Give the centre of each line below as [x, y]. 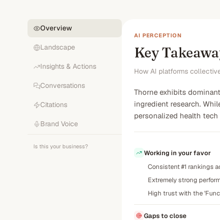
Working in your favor [177, 153]
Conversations [63, 85]
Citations [54, 105]
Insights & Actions [68, 66]
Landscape [58, 47]
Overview [56, 28]
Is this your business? [61, 146]
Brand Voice [59, 124]
